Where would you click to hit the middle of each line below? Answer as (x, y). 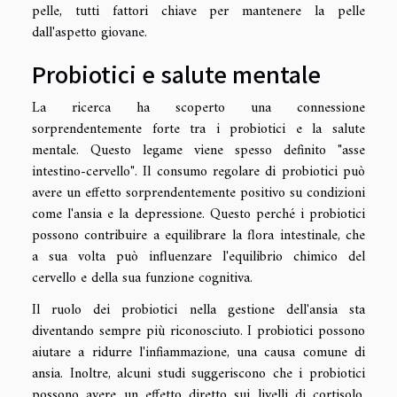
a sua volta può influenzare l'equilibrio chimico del (198, 257)
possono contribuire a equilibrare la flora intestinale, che (198, 235)
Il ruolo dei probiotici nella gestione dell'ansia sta (198, 310)
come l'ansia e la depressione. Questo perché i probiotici (198, 214)
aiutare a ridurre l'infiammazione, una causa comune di (198, 352)
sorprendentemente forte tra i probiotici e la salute (198, 129)
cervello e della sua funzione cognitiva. (142, 278)
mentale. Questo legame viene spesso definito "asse (198, 150)
